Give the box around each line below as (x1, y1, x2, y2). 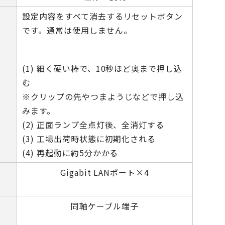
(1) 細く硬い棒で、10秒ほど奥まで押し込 (22, 62, 183, 74)
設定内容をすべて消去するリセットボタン (22, 10, 183, 22)
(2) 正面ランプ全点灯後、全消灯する (22, 119, 165, 131)
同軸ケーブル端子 (71, 200, 139, 212)
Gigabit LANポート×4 (60, 166, 150, 178)
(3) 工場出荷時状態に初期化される (22, 133, 156, 145)
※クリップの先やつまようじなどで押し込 (22, 90, 184, 102)
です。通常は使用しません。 (22, 24, 132, 36)
